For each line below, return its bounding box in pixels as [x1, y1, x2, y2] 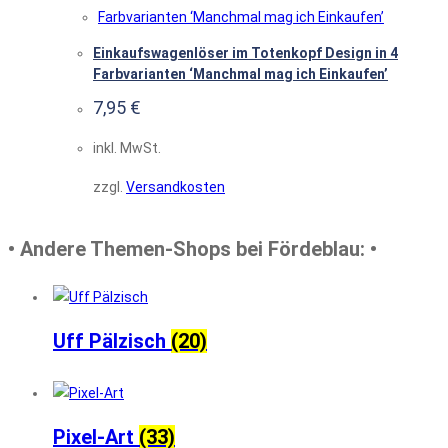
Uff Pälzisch [53, 328, 171, 353]
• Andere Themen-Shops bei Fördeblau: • [8, 237, 377, 262]
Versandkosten [126, 178, 225, 195]
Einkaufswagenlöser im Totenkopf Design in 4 [93, 45, 398, 62]
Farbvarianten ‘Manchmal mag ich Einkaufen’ [93, 66, 388, 83]
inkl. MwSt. [93, 139, 161, 156]
